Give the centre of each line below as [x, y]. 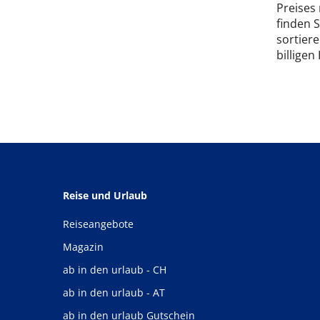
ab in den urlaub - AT [114, 292]
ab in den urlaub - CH [115, 270]
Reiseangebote [98, 224]
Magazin [83, 247]
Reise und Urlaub [105, 195]
